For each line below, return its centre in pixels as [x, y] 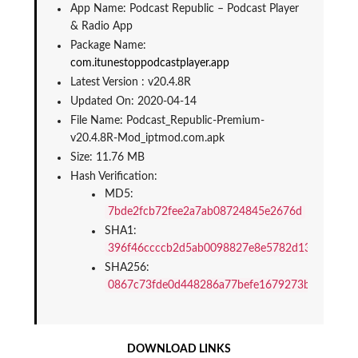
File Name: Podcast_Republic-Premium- [167, 121]
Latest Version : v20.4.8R [130, 83]
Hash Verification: [113, 177]
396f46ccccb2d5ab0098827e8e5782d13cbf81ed [229, 249]
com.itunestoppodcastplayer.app [149, 64]
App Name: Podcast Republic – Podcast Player [184, 9]
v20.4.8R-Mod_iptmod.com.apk [147, 139]
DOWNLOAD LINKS [179, 350]
